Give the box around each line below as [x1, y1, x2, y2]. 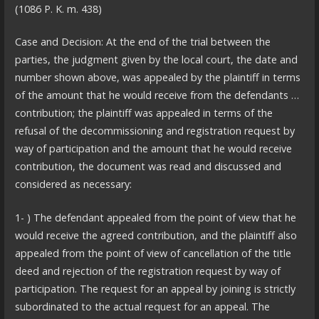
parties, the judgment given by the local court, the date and [14, 53, 298, 67]
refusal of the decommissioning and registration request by [14, 124, 295, 138]
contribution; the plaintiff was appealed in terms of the [14, 106, 273, 120]
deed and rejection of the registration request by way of [14, 263, 281, 278]
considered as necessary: [14, 177, 132, 192]
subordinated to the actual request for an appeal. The [14, 299, 270, 313]
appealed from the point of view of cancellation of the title [14, 246, 291, 260]
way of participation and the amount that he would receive [14, 142, 292, 156]
